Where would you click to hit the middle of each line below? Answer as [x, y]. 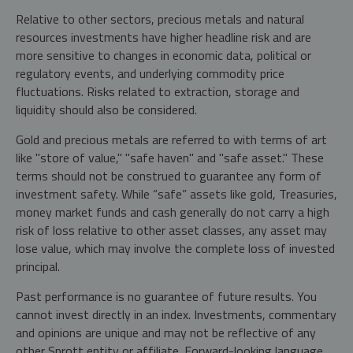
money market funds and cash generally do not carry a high [173, 212]
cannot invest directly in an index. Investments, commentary [176, 315]
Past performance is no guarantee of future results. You [166, 297]
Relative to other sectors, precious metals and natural [160, 19]
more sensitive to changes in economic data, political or [163, 56]
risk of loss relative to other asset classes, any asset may [171, 230]
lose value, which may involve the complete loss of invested [175, 249]
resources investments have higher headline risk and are [163, 37]
